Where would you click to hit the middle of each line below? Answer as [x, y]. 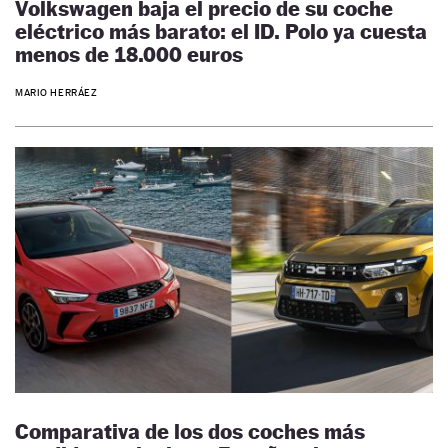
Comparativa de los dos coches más [190, 432]
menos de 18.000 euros [129, 54]
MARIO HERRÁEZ [56, 93]
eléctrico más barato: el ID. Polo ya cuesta [221, 31]
